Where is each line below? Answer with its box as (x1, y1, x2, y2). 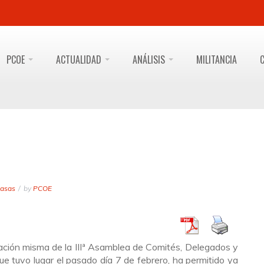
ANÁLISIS (133, 52, 167, 67)
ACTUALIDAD (56, 52, 104, 67)
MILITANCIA (196, 52, 237, 67)
